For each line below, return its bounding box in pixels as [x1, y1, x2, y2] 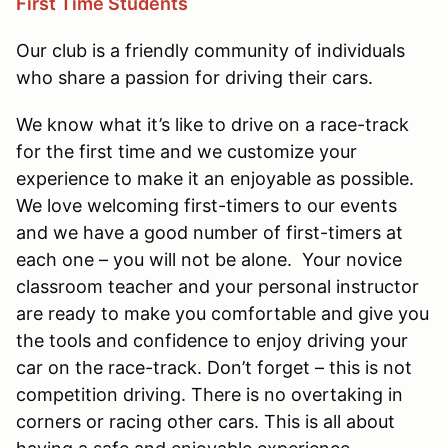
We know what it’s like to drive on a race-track [16, 113, 409, 135]
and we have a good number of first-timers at [16, 221, 403, 243]
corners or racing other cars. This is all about [16, 410, 395, 432]
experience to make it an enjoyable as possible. [16, 167, 414, 189]
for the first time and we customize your [16, 140, 357, 162]
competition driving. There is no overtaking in [16, 383, 403, 405]
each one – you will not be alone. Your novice [16, 248, 402, 270]
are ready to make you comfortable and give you [16, 302, 429, 324]
